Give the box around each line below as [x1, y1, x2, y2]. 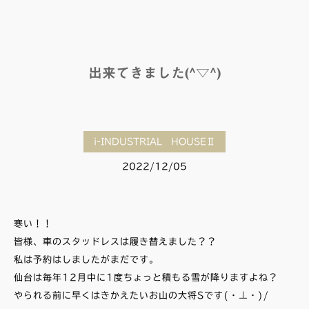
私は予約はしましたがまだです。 [14, 255, 159, 264]
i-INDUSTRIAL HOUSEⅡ [94, 137, 215, 146]
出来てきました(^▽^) [88, 65, 221, 79]
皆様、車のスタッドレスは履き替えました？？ [14, 237, 217, 246]
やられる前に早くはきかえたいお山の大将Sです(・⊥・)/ [14, 290, 269, 300]
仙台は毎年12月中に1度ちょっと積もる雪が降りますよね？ [14, 272, 278, 282]
